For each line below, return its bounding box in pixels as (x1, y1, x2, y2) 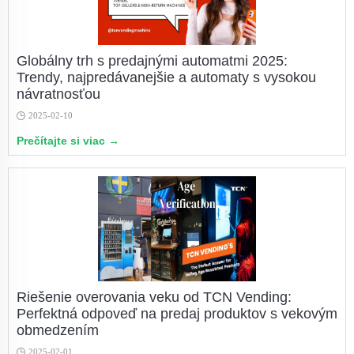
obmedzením (17, 322, 99, 338)
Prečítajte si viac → (17, 134, 119, 147)
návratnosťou (17, 86, 100, 102)
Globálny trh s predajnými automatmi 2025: (17, 53, 288, 69)
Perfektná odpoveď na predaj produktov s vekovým (17, 306, 337, 322)
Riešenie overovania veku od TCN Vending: (17, 289, 292, 305)
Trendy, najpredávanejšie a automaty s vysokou (17, 70, 316, 85)
